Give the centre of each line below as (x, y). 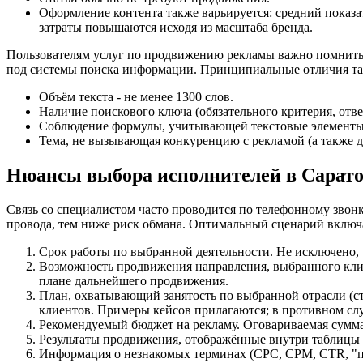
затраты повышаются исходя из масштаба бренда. (176, 27)
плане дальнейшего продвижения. (134, 280)
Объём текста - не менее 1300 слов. (136, 96)
